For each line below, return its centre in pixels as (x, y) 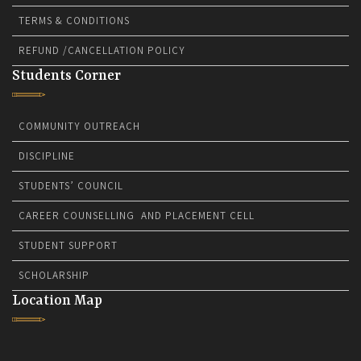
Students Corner (66, 75)
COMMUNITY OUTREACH (79, 126)
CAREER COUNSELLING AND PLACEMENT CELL (137, 215)
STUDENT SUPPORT (68, 245)
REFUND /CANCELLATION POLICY (102, 50)
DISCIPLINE (47, 156)
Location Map (57, 300)
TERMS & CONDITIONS (74, 20)
